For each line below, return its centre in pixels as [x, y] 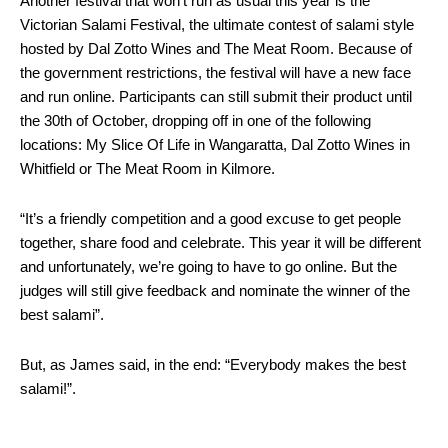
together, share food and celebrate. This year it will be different [220, 242]
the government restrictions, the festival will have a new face [215, 72]
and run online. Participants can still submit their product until [216, 96]
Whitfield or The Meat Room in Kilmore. [147, 168]
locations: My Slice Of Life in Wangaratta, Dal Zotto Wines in [215, 144]
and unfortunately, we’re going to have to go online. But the [208, 266]
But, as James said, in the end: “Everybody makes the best [213, 364]
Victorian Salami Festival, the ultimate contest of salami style [217, 24]
